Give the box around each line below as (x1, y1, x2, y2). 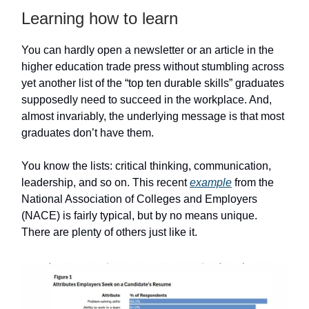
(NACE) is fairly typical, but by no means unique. (21, 210, 257, 221)
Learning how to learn (21, 9, 178, 28)
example (190, 177, 232, 188)
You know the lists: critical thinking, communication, (21, 160, 271, 172)
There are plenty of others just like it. (21, 226, 197, 238)
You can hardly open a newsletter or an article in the (21, 44, 274, 56)
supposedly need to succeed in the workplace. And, (21, 94, 272, 106)
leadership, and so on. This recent (21, 177, 190, 188)
